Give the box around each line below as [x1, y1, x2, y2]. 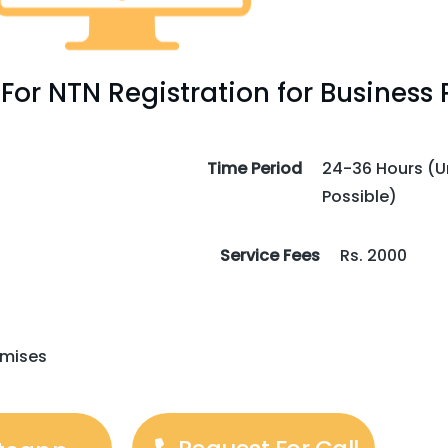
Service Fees [220, 244, 320, 267]
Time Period [207, 157, 302, 180]
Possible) [322, 185, 397, 208]
